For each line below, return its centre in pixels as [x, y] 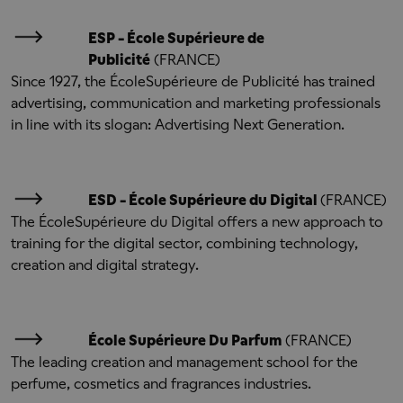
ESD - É [113, 200]
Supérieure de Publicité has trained [260, 81]
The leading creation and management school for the [184, 362]
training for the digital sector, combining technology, [184, 243]
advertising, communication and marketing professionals [196, 103]
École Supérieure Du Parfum [185, 340]
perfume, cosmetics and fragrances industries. [161, 384]
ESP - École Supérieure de [176, 38]
